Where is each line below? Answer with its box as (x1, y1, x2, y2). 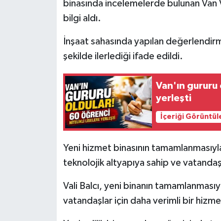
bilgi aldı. (63, 13, 101, 23)
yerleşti (156, 93, 192, 103)
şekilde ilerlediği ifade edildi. (63, 51, 183, 61)
